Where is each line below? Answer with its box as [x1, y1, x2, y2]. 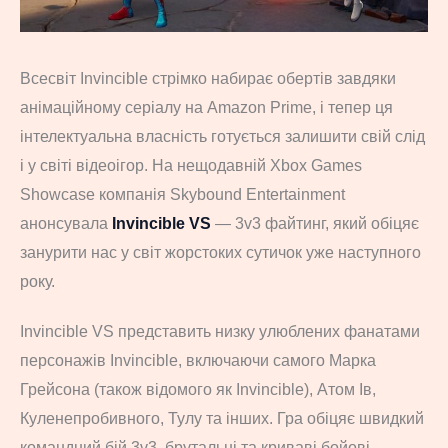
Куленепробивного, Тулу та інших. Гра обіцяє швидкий [20, 409, 424, 427]
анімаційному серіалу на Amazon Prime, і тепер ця [20, 98, 393, 116]
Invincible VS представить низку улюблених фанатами [20, 322, 420, 340]
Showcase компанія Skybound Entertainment [20, 185, 345, 203]
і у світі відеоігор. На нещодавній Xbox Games [20, 156, 362, 174]
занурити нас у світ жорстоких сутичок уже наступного [20, 243, 421, 261]
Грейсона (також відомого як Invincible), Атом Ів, [20, 380, 376, 398]
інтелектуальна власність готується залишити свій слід [20, 127, 425, 145]
